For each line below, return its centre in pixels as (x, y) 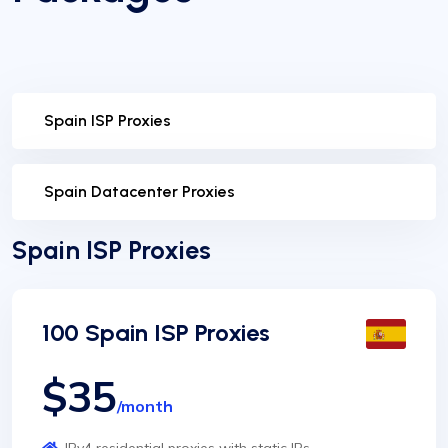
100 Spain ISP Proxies (156, 333)
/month (145, 406)
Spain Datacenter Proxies (139, 192)
